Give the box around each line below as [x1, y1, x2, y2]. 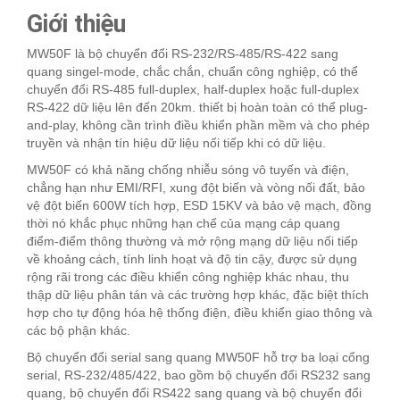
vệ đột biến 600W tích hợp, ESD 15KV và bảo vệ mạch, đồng [27, 198, 371, 213]
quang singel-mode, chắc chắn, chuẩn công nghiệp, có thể [27, 64, 358, 79]
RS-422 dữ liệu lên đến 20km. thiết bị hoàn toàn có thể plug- [27, 100, 368, 115]
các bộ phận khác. [27, 323, 130, 338]
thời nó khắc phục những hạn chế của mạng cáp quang [27, 216, 340, 231]
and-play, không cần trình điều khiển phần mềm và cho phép [27, 118, 370, 133]
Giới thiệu [27, 10, 126, 39]
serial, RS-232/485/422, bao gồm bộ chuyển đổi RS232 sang [27, 368, 371, 383]
